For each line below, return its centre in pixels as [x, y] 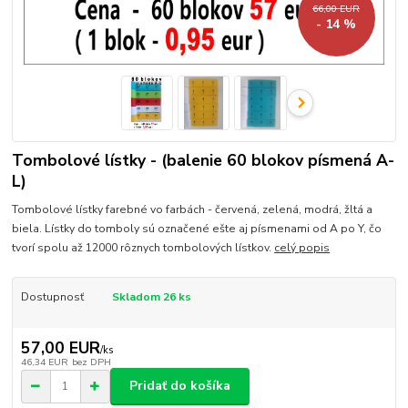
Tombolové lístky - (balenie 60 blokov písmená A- [204, 160]
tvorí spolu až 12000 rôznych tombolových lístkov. [143, 247]
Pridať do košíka [180, 386]
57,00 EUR [60, 347]
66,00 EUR [337, 9]
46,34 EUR [44, 362]
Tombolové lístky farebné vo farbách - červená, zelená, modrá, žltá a [193, 209]
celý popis [302, 247]
